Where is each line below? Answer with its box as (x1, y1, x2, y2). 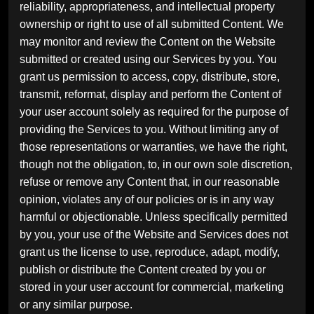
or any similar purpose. (20, 298, 132, 310)
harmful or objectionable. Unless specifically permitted (20, 210, 287, 223)
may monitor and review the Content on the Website (20, 35, 275, 48)
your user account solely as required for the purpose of (20, 105, 288, 118)
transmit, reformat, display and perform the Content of (20, 88, 281, 100)
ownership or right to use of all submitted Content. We (20, 18, 284, 30)
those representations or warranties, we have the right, (20, 140, 287, 153)
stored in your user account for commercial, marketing (20, 280, 284, 293)
